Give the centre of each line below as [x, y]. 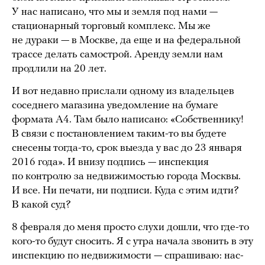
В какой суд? [41, 205]
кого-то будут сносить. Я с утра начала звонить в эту [132, 241]
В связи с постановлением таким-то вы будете [119, 134]
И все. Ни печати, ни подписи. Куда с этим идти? [125, 190]
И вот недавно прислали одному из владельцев [123, 91]
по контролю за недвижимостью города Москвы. [126, 176]
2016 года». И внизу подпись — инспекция [110, 162]
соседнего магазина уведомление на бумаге [115, 105]
